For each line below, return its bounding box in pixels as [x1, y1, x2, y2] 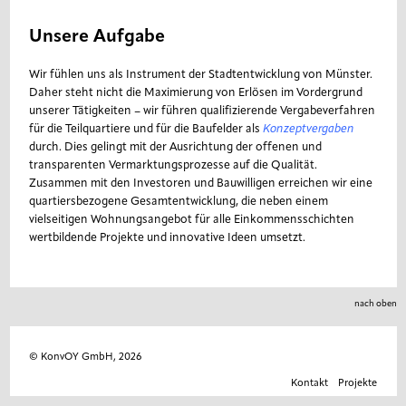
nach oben [353, 299, 397, 308]
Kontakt [291, 379, 329, 390]
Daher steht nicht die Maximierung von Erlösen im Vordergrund [28, 87, 362, 99]
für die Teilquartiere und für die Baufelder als [28, 123, 263, 135]
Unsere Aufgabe [28, 27, 165, 46]
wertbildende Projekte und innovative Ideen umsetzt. [28, 232, 305, 244]
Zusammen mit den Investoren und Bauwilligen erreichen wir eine [28, 178, 372, 189]
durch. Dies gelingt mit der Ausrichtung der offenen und [28, 141, 322, 153]
